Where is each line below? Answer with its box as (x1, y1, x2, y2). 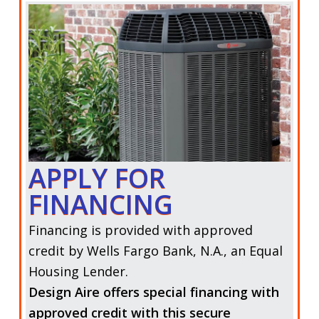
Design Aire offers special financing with (28, 283, 279, 300)
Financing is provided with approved (28, 221, 253, 239)
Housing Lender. (28, 262, 128, 280)
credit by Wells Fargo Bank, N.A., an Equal (28, 241, 283, 259)
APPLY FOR (28, 159, 165, 196)
